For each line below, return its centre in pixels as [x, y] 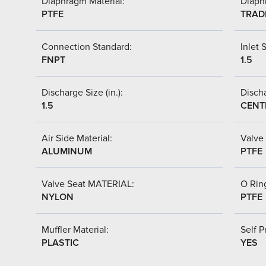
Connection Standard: [87, 47]
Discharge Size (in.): [82, 92]
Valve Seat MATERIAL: [88, 184]
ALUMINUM [67, 151]
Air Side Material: [77, 138]
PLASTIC [60, 243]
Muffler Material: [75, 229]
